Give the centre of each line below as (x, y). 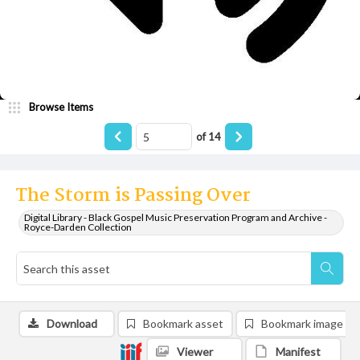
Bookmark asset (183, 323)
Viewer (195, 352)
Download (72, 323)
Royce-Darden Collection (78, 227)
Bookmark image (302, 323)
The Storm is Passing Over (133, 196)
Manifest (298, 352)
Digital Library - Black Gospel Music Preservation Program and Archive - (176, 217)
